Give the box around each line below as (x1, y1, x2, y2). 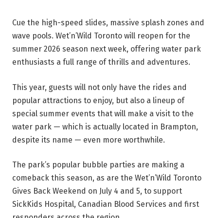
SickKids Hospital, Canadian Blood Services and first (12, 200, 199, 209)
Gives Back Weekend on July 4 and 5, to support (12, 186, 182, 196)
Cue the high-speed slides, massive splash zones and (12, 18, 204, 27)
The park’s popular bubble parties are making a (12, 160, 184, 170)
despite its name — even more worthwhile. (12, 135, 165, 145)
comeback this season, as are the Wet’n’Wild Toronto (12, 173, 201, 183)
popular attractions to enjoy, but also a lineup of (12, 95, 184, 105)
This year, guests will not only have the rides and (12, 82, 187, 92)
